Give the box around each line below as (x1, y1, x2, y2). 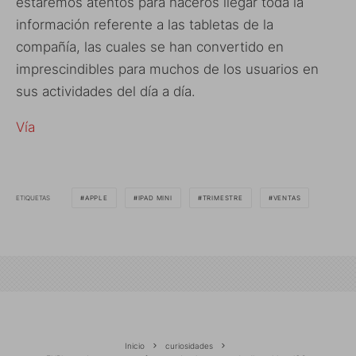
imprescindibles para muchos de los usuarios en (16, 61, 319, 78)
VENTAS (273, 194, 301, 203)
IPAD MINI (137, 194, 172, 203)
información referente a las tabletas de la (16, 17, 273, 33)
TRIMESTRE (202, 194, 243, 203)
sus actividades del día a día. (16, 83, 195, 100)
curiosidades (165, 341, 213, 351)
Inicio (125, 341, 145, 351)
